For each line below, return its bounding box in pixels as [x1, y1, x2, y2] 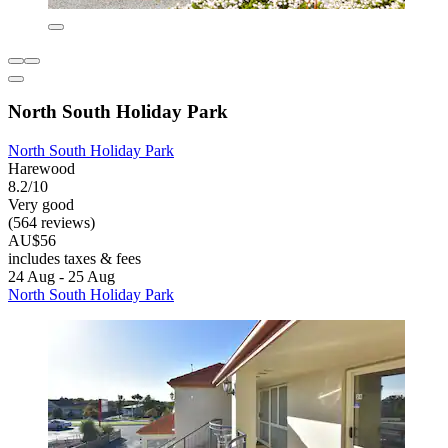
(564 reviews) [8, 214, 95, 232]
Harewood [8, 160, 75, 178]
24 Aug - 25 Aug [8, 268, 115, 286]
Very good [8, 196, 74, 214]
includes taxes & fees [8, 250, 141, 268]
